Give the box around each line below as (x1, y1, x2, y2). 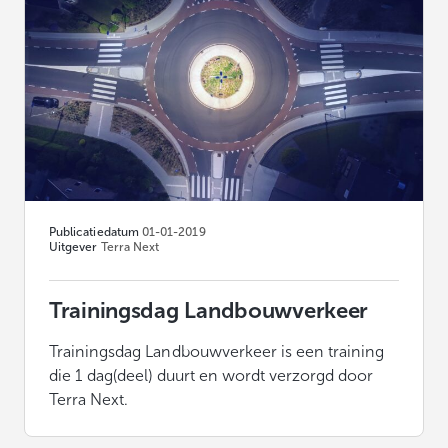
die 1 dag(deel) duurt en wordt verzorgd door (49, 366, 374, 386)
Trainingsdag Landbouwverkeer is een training (49, 342, 385, 362)
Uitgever (49, 240, 98, 255)
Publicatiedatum (49, 225, 139, 240)
